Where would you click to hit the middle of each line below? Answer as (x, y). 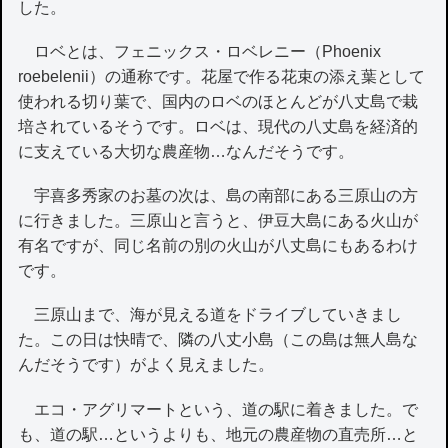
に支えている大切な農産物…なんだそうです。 (186, 152)
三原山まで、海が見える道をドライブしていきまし (210, 315)
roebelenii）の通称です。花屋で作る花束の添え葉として (222, 77)
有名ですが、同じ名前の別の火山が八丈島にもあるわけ (218, 246)
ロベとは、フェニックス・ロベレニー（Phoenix (200, 52)
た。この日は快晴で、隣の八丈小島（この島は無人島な (218, 340)
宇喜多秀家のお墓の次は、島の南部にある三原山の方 (218, 196)
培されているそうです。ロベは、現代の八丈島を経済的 (218, 127)
